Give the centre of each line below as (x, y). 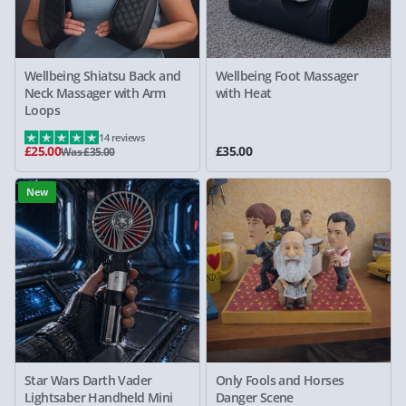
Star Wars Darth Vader (88, 380)
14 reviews (122, 137)
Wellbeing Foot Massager (287, 76)
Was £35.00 (88, 152)
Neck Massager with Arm (95, 93)
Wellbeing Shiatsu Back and (103, 76)
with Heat (244, 93)
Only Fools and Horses (280, 380)
